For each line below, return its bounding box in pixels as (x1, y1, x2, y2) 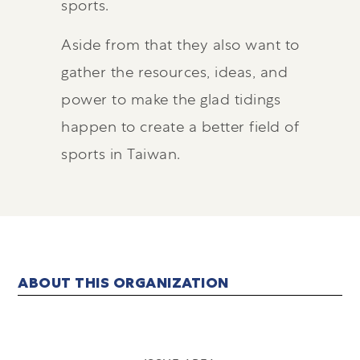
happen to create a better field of (61, 117, 300, 137)
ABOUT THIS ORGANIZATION (18, 273, 229, 292)
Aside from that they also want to (61, 35, 300, 55)
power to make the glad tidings (61, 89, 281, 109)
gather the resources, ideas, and (61, 62, 288, 82)
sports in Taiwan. (61, 144, 181, 164)
